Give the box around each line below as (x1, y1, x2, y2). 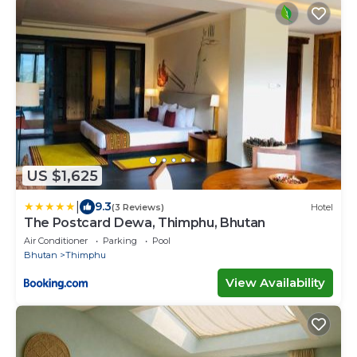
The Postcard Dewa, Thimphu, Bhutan (24, 215, 266, 231)
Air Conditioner (24, 235, 88, 247)
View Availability (226, 275, 325, 291)
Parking (103, 235, 137, 247)
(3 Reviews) (112, 201, 164, 213)
